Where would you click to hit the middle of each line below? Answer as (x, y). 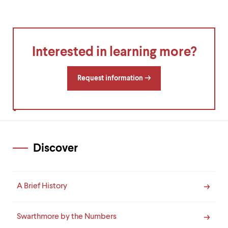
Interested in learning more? (114, 53)
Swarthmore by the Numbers (67, 217)
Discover (55, 149)
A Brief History (42, 187)
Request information (110, 79)
